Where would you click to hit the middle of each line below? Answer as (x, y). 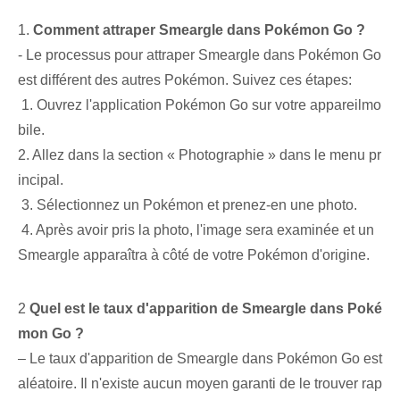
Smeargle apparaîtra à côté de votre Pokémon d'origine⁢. (194, 255)
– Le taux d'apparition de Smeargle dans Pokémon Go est (200, 359)
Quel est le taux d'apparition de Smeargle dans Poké (206, 309)
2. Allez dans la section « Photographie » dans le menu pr (200, 155)
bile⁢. (31, 130)
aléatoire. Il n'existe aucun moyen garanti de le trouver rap (200, 384)
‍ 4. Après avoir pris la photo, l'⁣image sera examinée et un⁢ (196, 230)
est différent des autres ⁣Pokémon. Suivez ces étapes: (185, 80)
